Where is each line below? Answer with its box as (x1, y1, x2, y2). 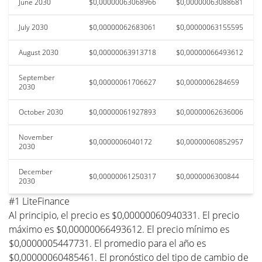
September (19, 72, 55, 82)
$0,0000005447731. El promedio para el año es (9, 236, 206, 250)
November (19, 132, 53, 142)
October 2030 (19, 106, 63, 117)
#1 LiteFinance (9, 194, 70, 208)
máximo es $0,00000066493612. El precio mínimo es (9, 222, 229, 236)
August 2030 (19, 47, 58, 57)
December (19, 166, 53, 177)
